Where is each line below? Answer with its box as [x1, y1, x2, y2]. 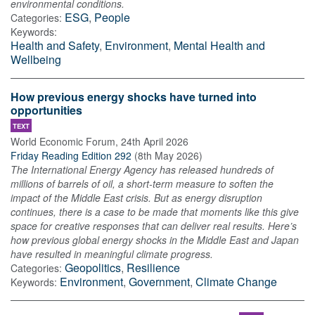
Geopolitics [65, 259, 121, 276]
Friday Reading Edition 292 [11, 148, 131, 163]
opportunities [11, 102, 82, 119]
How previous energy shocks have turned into [11, 89, 257, 105]
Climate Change [195, 274, 277, 290]
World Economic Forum [11, 134, 115, 149]
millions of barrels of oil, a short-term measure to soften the [11, 176, 274, 191]
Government [129, 274, 190, 290]
